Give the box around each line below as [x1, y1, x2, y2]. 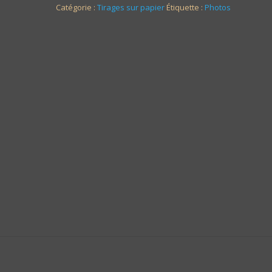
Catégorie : [55, 2, 97, 13]
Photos [204, 2, 231, 13]
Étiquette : [166, 2, 205, 13]
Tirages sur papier [97, 2, 165, 13]
